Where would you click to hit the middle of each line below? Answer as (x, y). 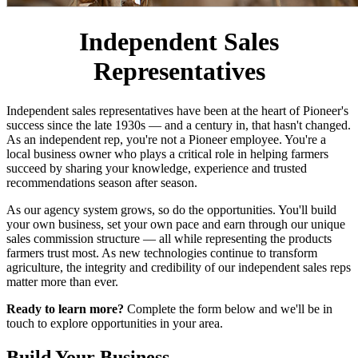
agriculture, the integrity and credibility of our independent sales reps (179, 267)
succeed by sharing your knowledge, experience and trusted (157, 168)
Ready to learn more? (65, 308)
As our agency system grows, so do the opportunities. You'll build (171, 209)
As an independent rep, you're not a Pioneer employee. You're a (166, 139)
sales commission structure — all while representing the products (169, 238)
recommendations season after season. (102, 182)
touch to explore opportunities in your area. (115, 323)
